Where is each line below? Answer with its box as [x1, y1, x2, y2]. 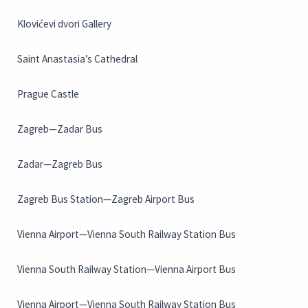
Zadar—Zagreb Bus [17, 157, 102, 171]
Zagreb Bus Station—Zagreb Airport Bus [17, 192, 195, 206]
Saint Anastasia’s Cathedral [17, 52, 137, 66]
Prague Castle [17, 87, 79, 101]
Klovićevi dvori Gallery [17, 17, 111, 31]
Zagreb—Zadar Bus [17, 122, 102, 136]
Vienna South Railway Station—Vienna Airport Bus [17, 263, 236, 276]
